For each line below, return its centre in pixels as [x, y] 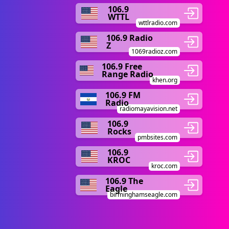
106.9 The [124, 181]
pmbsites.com [157, 137]
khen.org [165, 80]
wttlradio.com [158, 23]
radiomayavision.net [148, 109]
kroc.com [164, 166]
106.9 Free [122, 66]
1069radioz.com [154, 51]
